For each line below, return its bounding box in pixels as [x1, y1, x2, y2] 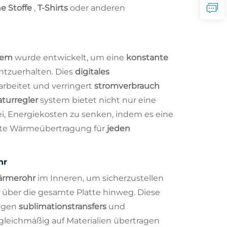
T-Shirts [37, 3, 70, 13]
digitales [75, 66, 109, 77]
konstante [126, 52, 168, 62]
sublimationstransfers [19, 201, 108, 211]
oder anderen [70, 3, 125, 13]
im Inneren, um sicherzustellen [37, 173, 164, 183]
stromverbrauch [94, 81, 160, 91]
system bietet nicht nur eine [40, 95, 156, 105]
